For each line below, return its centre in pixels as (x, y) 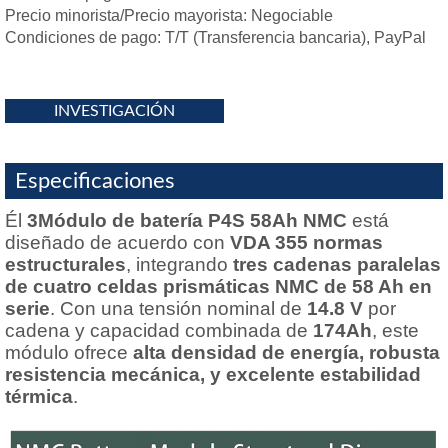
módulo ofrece (69, 352)
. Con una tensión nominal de (178, 308)
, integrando (179, 264)
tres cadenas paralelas (337, 264)
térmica (39, 396)
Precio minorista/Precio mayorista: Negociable (169, 15)
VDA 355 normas (306, 242)
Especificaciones (95, 181)
